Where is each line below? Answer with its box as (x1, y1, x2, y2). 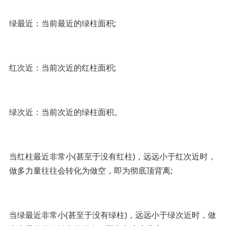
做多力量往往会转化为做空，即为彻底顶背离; (9, 164, 173, 176)
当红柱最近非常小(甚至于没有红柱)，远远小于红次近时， (9, 150, 216, 162)
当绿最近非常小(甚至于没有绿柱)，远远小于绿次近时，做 (9, 209, 216, 220)
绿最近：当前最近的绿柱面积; (9, 17, 116, 29)
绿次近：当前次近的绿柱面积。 (9, 106, 122, 118)
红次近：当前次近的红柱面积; (9, 62, 116, 73)
